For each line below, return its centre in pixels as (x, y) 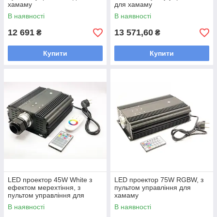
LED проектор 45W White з (50, 180)
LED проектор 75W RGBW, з (159, 180)
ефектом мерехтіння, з (44, 187)
